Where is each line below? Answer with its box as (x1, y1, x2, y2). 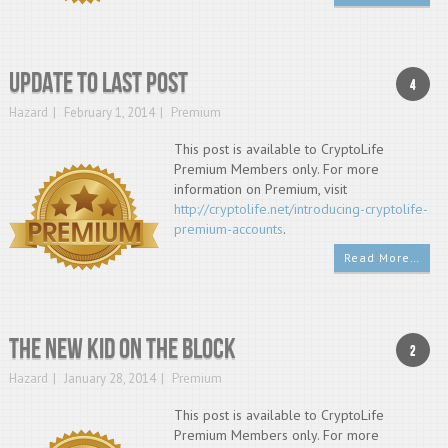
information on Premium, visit (173, 180, 347, 198)
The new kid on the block (8, 333, 236, 366)
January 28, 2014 (63, 370, 156, 387)
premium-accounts (173, 220, 283, 238)
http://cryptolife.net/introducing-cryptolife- (173, 200, 428, 218)
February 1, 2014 (63, 104, 155, 121)
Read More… (344, 250, 421, 265)
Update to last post (8, 67, 188, 100)
